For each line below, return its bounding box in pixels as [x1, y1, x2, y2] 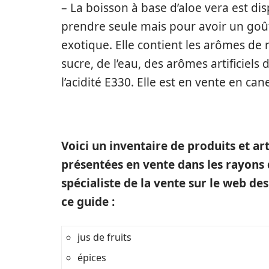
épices [77, 251, 106, 264]
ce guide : [61, 194, 115, 210]
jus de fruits [77, 231, 131, 244]
